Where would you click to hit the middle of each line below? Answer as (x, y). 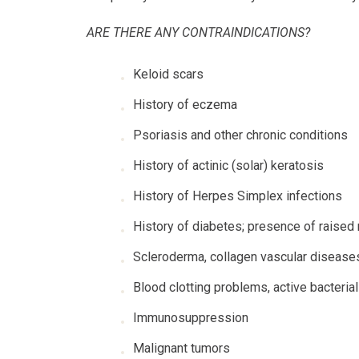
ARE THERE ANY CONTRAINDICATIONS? (198, 32)
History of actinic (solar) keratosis (228, 165)
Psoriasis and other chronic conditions (240, 135)
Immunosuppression (190, 318)
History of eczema (185, 105)
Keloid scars (168, 74)
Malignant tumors (181, 348)
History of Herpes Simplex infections (237, 196)
